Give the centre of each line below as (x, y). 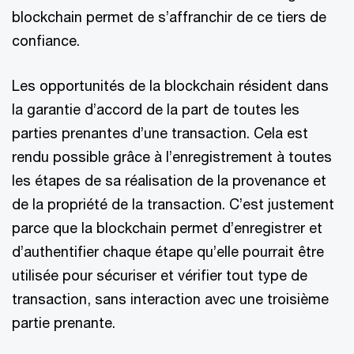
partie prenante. (64, 322)
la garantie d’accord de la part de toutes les (156, 109)
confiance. (46, 40)
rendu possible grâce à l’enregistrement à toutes (172, 156)
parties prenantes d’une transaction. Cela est (160, 133)
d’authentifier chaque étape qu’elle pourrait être (168, 251)
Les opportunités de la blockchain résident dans (170, 85)
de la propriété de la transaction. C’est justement (173, 204)
